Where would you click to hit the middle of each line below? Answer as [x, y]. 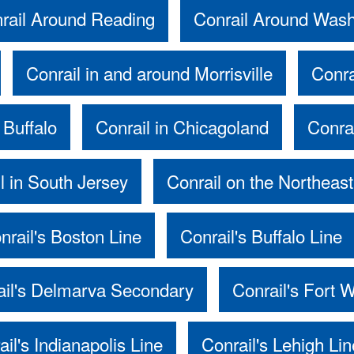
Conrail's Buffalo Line [261, 235]
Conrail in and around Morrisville [150, 72]
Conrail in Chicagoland [182, 127]
